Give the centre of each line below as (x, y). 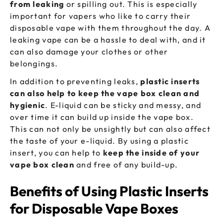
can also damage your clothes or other (89, 52)
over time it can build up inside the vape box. (102, 117)
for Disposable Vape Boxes (94, 209)
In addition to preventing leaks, (75, 82)
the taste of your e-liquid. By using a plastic (99, 141)
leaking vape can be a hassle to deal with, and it (108, 40)
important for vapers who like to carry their (101, 16)
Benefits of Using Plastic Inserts (109, 191)
